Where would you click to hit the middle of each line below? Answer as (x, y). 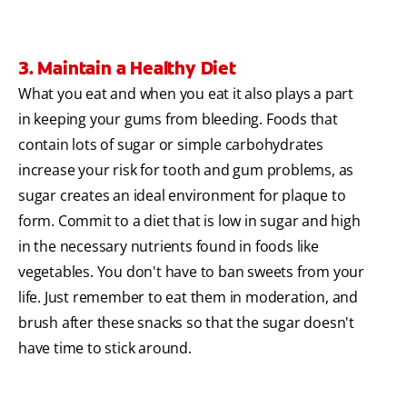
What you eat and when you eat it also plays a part (186, 94)
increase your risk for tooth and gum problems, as (186, 170)
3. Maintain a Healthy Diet (127, 69)
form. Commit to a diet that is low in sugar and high (189, 221)
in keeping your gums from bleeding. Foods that (178, 119)
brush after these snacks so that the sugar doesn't (186, 323)
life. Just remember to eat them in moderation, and (188, 298)
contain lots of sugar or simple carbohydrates (171, 145)
